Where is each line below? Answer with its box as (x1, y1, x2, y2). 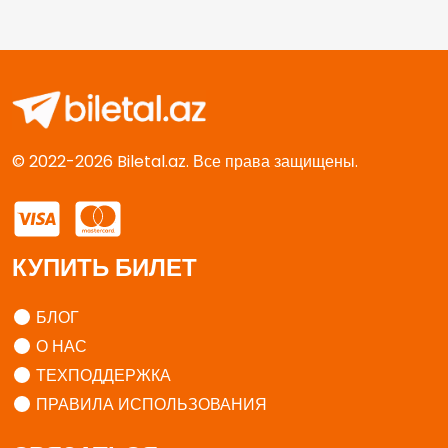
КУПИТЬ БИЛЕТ (12, 250, 197, 284)
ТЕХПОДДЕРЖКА (32, 363, 171, 387)
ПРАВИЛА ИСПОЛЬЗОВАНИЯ (32, 392, 267, 416)
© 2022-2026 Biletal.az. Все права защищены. (12, 149, 358, 173)
